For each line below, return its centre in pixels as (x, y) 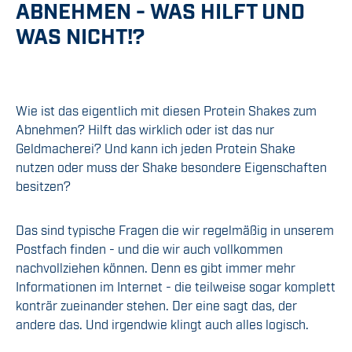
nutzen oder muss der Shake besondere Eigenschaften (171, 167)
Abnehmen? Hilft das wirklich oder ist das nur (145, 129)
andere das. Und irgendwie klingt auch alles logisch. (162, 324)
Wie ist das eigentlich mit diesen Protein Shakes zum (166, 110)
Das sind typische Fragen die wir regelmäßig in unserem (175, 230)
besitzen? (43, 186)
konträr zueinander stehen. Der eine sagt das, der (156, 305)
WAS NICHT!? (80, 35)
